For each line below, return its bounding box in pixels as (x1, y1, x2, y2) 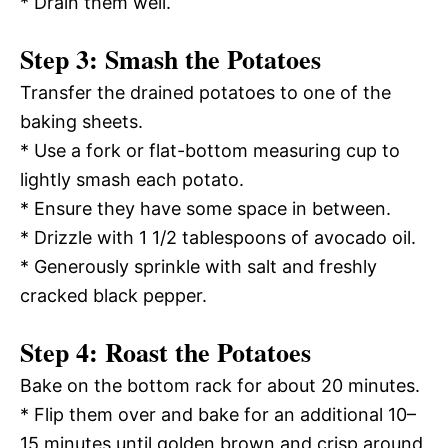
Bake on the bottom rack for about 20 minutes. (20, 374, 420, 396)
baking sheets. (20, 110, 143, 132)
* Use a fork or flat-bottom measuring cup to (20, 139, 400, 161)
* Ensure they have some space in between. (20, 197, 391, 219)
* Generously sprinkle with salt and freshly (20, 255, 377, 277)
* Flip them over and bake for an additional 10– (20, 403, 416, 425)
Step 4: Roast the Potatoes (20, 332, 311, 371)
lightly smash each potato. (20, 168, 244, 190)
